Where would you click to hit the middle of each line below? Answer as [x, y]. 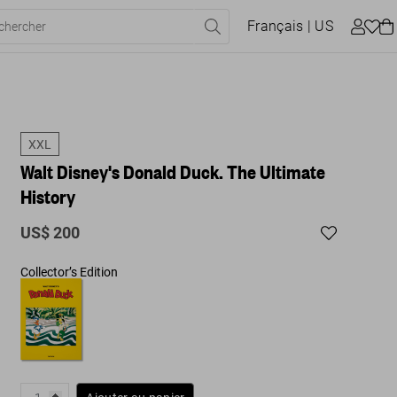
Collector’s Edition [70, 272]
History [48, 196]
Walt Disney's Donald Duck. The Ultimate [173, 171]
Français [276, 26]
